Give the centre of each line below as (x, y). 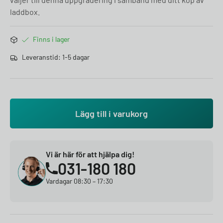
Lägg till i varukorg (111, 113)
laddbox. (25, 12)
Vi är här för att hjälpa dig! (90, 154)
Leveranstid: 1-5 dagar (56, 57)
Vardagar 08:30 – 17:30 (79, 181)
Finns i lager (51, 39)
